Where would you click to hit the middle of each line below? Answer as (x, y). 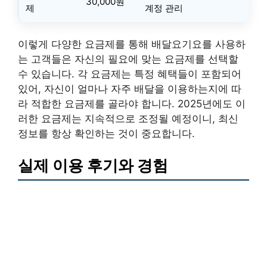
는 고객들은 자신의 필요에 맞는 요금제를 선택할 (128, 59)
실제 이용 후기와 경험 (93, 165)
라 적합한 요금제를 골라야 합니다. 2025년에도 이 (132, 104)
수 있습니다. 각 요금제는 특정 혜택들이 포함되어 (130, 74)
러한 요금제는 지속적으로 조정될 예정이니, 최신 (128, 119)
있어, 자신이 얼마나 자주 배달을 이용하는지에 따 (130, 89)
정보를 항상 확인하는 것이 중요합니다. (106, 133)
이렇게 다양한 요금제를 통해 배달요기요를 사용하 (132, 44)
